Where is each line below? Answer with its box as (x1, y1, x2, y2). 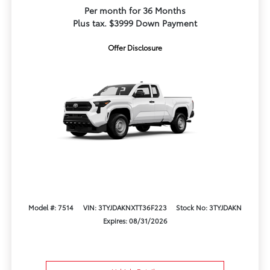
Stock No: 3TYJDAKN (175, 202, 242, 212)
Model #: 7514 (28, 202, 74, 212)
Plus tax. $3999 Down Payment (73, 17, 197, 30)
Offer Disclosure (108, 42, 162, 53)
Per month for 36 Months (84, 4, 186, 17)
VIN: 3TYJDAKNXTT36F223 (83, 202, 167, 212)
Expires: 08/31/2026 (102, 215, 168, 225)
